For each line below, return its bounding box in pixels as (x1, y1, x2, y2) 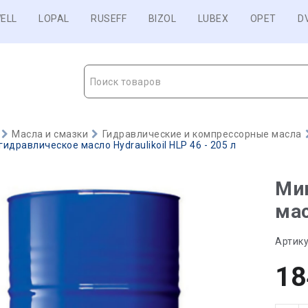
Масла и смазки (12, 129, 89, 140)
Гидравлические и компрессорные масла (102, 129, 302, 140)
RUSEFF (91, 13, 126, 24)
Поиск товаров (89, 76, 161, 87)
